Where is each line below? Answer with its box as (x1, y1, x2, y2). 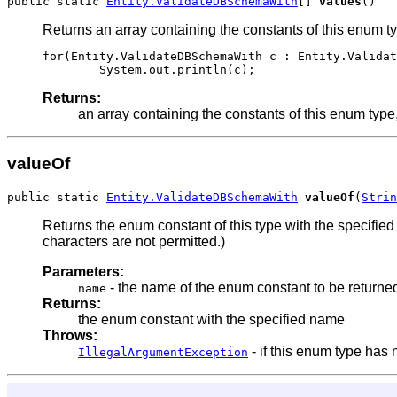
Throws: (43, 328, 97, 344)
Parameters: (43, 264, 124, 280)
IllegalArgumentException (78, 346, 248, 360)
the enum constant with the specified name (78, 312, 345, 328)
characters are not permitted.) (43, 234, 225, 250)
